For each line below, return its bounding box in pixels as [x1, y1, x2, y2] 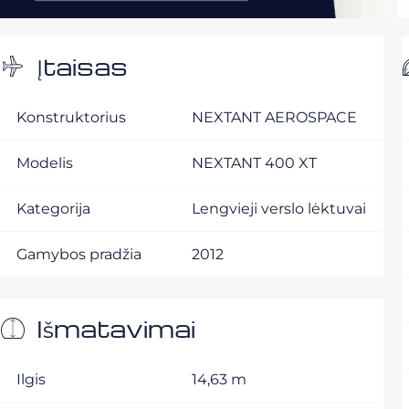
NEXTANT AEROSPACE [192, 109, 357, 126]
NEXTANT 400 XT [192, 154, 317, 172]
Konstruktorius [16, 109, 126, 126]
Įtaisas [37, 50, 128, 81]
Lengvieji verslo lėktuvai [192, 200, 366, 217]
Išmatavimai [37, 312, 195, 343]
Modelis [16, 154, 73, 172]
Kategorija [16, 200, 90, 217]
